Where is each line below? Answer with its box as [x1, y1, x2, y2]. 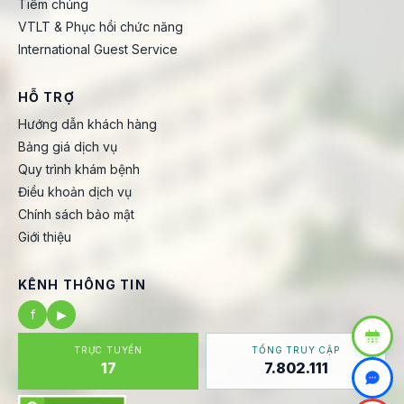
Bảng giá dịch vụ [18, 139, 117, 154]
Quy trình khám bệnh [18, 161, 140, 177]
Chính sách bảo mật [18, 207, 134, 222]
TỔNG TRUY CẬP [252, 344, 340, 355]
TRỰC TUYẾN [74, 344, 143, 355]
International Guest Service [18, 41, 178, 57]
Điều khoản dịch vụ [18, 184, 132, 199]
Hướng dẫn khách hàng [18, 116, 157, 132]
